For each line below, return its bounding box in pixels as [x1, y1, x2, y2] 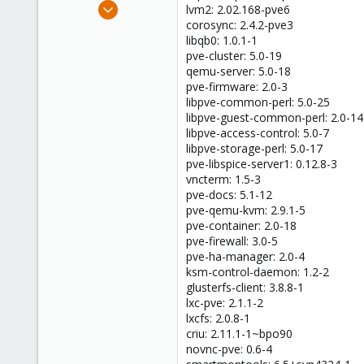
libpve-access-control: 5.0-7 [186, 125, 329, 141]
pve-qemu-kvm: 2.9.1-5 [186, 202, 305, 219]
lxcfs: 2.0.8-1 [186, 310, 250, 327]
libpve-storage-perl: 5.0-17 [186, 141, 323, 157]
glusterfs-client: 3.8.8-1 [186, 279, 304, 296]
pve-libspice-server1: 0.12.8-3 [186, 156, 337, 172]
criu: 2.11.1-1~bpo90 [186, 326, 292, 342]
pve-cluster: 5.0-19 [186, 48, 282, 64]
